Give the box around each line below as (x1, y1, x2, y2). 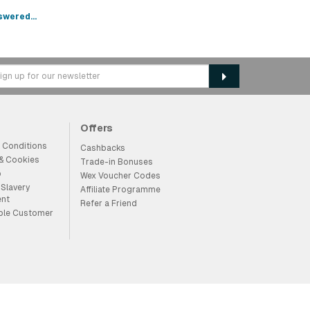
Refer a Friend (80, 199, 137, 208)
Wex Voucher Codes (80, 171, 161, 181)
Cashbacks (80, 143, 125, 153)
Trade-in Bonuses (80, 157, 153, 167)
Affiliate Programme (80, 185, 161, 194)
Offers (80, 122, 113, 134)
